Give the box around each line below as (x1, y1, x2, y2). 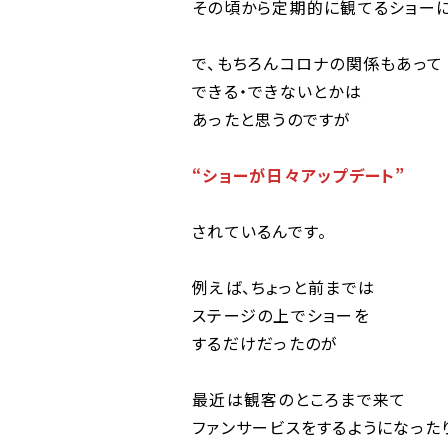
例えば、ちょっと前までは (192, 275, 375, 299)
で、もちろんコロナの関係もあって (192, 51, 443, 75)
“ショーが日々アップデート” (192, 163, 406, 187)
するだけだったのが (192, 331, 339, 355)
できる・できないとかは (192, 79, 362, 103)
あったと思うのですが (192, 107, 352, 131)
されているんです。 (192, 219, 328, 243)
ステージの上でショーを (192, 303, 370, 327)
